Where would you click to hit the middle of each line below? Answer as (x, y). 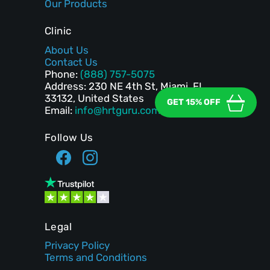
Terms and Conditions (96, 258)
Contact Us (71, 62)
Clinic (58, 31)
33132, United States (94, 98)
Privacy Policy (77, 246)
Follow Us (69, 137)
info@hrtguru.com (118, 110)
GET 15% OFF (193, 102)
